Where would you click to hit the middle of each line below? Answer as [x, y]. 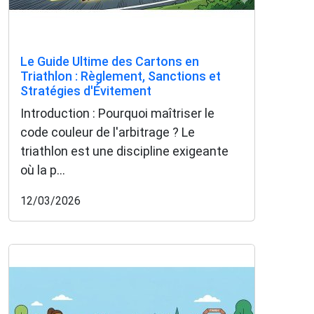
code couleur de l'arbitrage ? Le [108, 132]
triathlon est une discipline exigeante [124, 151]
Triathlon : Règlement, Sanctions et [121, 76]
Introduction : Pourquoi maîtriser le [117, 113]
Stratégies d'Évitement [86, 90]
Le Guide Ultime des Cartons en [110, 61]
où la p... [43, 170]
